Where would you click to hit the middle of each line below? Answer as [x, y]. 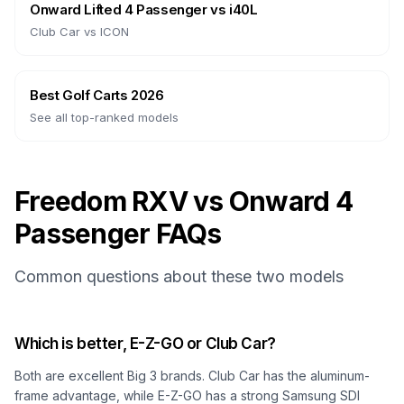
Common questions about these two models [179, 276]
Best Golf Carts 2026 [97, 95]
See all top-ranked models [104, 117]
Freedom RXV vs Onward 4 [184, 201]
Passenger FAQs [118, 234]
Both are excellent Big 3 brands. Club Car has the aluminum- [192, 376]
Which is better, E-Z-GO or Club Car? [145, 344]
